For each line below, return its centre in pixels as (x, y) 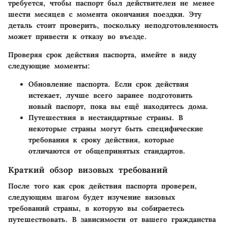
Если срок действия (149, 84)
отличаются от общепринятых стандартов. (107, 151)
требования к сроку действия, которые (101, 140)
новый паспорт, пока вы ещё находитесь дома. (118, 106)
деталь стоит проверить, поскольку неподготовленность (113, 25)
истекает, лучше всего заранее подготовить (110, 95)
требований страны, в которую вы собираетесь (96, 208)
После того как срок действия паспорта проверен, (103, 186)
